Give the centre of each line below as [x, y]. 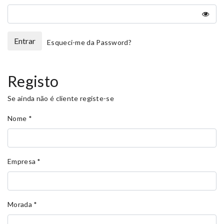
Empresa [22, 161]
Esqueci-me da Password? [89, 42]
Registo [33, 81]
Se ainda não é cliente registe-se [61, 98]
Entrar [25, 41]
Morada [20, 204]
